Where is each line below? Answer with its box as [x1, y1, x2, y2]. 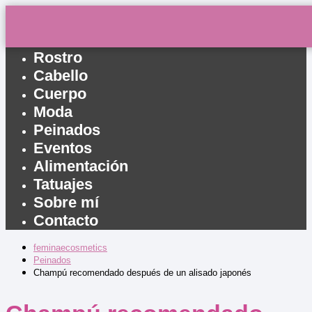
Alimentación [33, 157, 128, 175]
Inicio [33, 31, 72, 48]
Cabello [33, 67, 88, 84]
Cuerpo [33, 85, 86, 102]
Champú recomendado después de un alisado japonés [33, 267, 251, 278]
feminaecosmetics [33, 242, 107, 253]
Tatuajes [33, 175, 93, 193]
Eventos [33, 139, 92, 157]
